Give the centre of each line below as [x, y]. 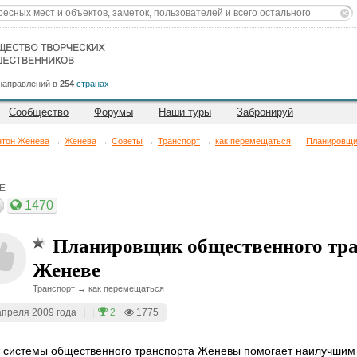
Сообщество [39, 112]
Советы [127, 141]
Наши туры [185, 112]
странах [93, 84]
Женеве [67, 269]
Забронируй [265, 112]
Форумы [114, 112]
